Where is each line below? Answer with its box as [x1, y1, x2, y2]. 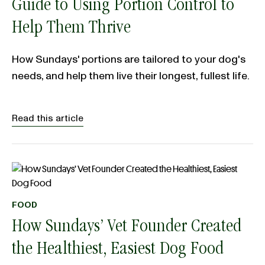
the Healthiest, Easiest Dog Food [12, 241, 224, 260]
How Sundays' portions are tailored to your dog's [12, 52, 245, 67]
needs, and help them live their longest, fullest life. [12, 69, 250, 83]
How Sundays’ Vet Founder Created [12, 218, 241, 237]
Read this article [12, 112, 83, 125]
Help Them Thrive [12, 20, 131, 38]
